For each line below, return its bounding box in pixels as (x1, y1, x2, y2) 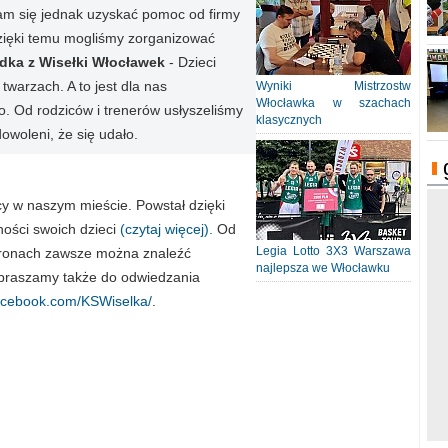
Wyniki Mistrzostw (256, 79, 411, 93)
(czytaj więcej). (120, 221, 213, 237)
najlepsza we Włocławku (256, 261, 390, 275)
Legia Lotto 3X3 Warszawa (256, 244, 411, 258)
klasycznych (256, 113, 322, 127)
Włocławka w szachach (256, 96, 411, 110)
